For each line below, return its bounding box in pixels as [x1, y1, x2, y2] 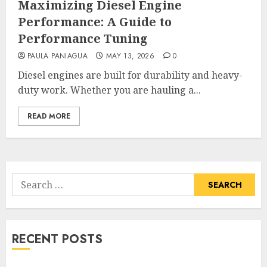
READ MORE [27, 111, 70, 122]
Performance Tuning [18, 30, 148, 46]
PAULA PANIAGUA [27, 51, 88, 61]
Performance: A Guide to [18, 14, 172, 30]
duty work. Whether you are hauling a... [18, 83, 201, 97]
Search [11, 173, 43, 187]
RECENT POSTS [12, 231, 103, 248]
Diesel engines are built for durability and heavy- [18, 69, 243, 82]
